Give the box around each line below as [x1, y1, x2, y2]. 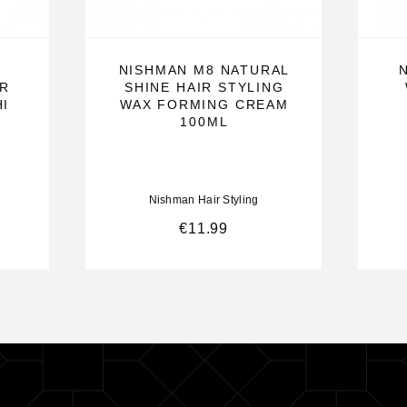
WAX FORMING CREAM [119, 96, 289, 112]
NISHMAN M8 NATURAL [118, 62, 291, 77]
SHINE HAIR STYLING [124, 79, 284, 94]
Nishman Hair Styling [148, 194, 259, 205]
